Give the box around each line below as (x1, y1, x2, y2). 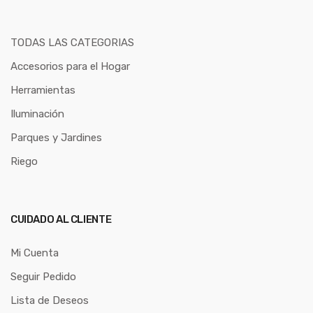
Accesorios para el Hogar (10, 60, 130, 73)
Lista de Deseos (10, 294, 89, 307)
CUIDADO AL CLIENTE (10, 213, 112, 226)
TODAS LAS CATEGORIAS (10, 36, 134, 50)
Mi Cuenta (10, 247, 59, 260)
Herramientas (10, 84, 75, 97)
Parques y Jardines (10, 131, 102, 145)
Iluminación (10, 108, 64, 121)
